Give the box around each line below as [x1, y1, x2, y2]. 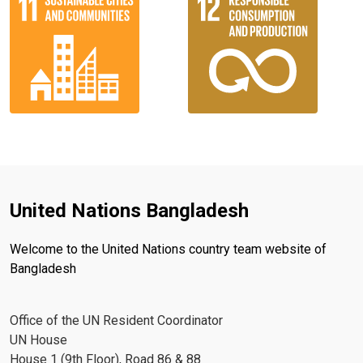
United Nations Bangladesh [10, 199, 249, 222]
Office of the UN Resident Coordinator [10, 312, 223, 328]
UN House [10, 331, 67, 348]
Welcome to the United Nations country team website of [10, 241, 327, 257]
